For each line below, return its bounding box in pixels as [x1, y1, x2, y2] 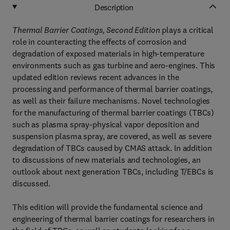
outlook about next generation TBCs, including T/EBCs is [12, 166, 214, 177]
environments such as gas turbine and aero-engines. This [12, 60, 216, 70]
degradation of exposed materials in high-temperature [12, 48, 204, 59]
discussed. [12, 178, 50, 188]
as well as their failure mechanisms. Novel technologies [12, 95, 210, 106]
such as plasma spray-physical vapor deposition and [12, 119, 199, 129]
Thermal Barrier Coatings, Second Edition [12, 25, 160, 35]
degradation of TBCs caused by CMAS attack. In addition [12, 143, 212, 153]
